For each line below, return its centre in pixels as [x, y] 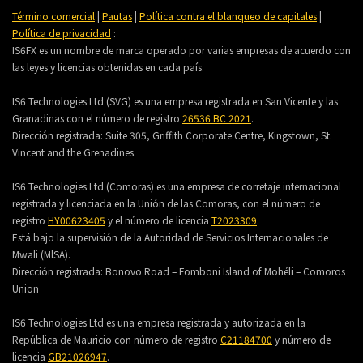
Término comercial [53, 16]
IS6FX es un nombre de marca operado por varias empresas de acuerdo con [181, 50]
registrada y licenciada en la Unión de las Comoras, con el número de [166, 203]
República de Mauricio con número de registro [116, 339]
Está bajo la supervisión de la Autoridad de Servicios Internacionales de [170, 237]
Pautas [117, 16]
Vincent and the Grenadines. [74, 152]
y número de [301, 339]
